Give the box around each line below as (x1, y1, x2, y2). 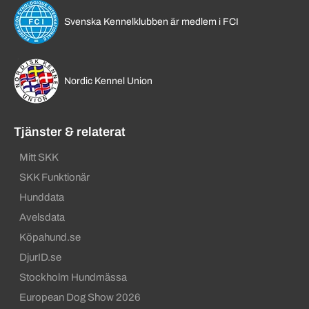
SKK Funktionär (19, 172, 90, 183)
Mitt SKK (19, 152, 59, 163)
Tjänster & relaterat (14, 125, 126, 139)
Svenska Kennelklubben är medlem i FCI (64, 17, 239, 28)
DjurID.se (19, 252, 61, 263)
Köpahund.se (19, 232, 81, 243)
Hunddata (19, 192, 64, 203)
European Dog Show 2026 (19, 292, 141, 303)
